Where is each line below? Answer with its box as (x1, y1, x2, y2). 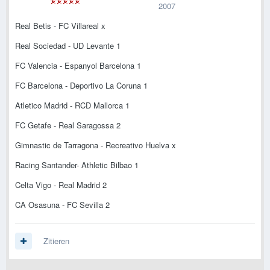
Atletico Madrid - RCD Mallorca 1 (15, 99, 130, 111)
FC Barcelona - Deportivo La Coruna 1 (15, 80, 148, 92)
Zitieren (43, 235, 69, 247)
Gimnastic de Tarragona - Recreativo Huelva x (15, 139, 176, 151)
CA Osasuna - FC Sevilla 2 (15, 199, 110, 211)
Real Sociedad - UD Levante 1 (15, 40, 121, 52)
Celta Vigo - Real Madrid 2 (15, 179, 107, 191)
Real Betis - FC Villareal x (15, 20, 105, 32)
